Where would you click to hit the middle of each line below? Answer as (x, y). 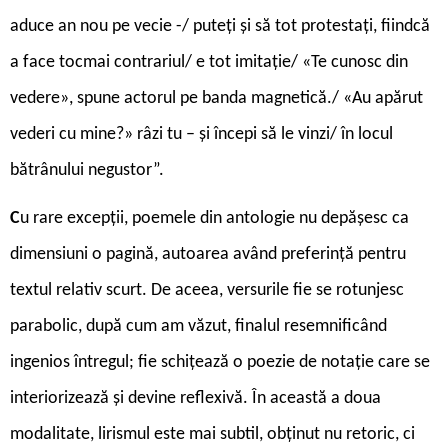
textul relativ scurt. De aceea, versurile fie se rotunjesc (207, 290)
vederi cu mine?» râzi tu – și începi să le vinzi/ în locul (201, 134)
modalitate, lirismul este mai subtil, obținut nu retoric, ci (212, 434)
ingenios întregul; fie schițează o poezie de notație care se (220, 362)
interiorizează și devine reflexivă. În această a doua (195, 398)
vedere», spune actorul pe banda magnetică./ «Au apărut (216, 98)
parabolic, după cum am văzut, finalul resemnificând (198, 326)
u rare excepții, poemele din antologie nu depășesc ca (214, 218)
